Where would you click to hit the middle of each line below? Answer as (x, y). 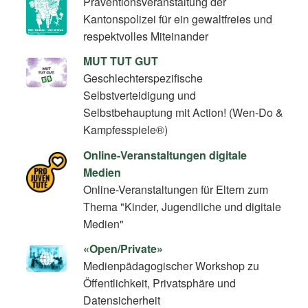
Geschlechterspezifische (143, 78)
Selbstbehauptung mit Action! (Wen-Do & (184, 113)
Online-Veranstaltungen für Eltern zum (176, 189)
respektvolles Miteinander (146, 36)
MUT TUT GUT (121, 61)
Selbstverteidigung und (140, 96)
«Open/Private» (123, 248)
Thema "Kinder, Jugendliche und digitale (183, 206)
